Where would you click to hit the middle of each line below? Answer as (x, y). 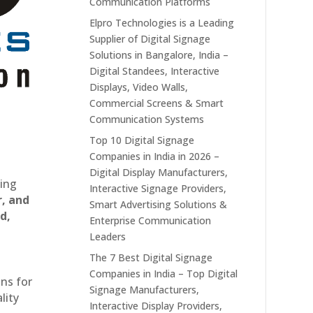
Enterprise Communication (151, 220)
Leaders (108, 236)
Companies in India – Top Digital (164, 273)
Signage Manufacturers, (145, 289)
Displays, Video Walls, (139, 87)
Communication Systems (147, 119)
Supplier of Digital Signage (150, 38)
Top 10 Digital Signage (142, 140)
